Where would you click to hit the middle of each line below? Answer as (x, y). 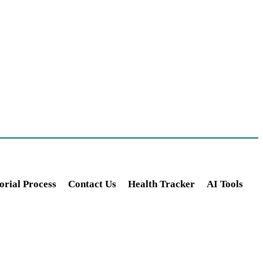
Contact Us (92, 184)
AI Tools (225, 184)
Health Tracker (161, 184)
